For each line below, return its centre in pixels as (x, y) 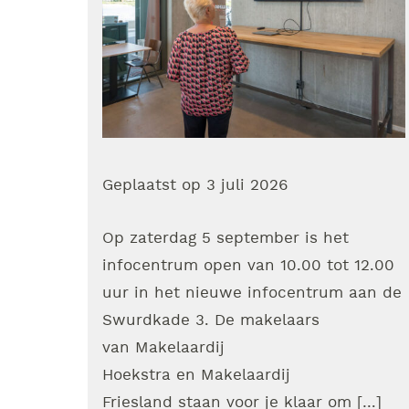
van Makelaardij (163, 347)
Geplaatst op (154, 186)
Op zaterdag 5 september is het (225, 238)
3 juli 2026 (247, 186)
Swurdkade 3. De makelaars (211, 320)
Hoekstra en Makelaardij (196, 375)
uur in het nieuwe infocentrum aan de (252, 293)
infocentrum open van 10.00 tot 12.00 (248, 265)
